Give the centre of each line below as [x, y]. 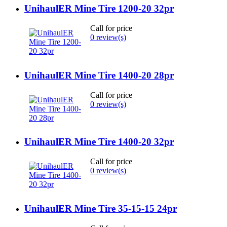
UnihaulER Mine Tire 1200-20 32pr [99, 9]
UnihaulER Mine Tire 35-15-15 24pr [101, 208]
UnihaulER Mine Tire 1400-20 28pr [99, 75]
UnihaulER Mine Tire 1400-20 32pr [99, 142]
